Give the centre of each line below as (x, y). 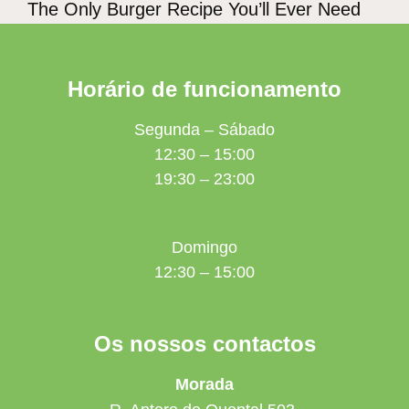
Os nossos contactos (204, 343)
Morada (204, 384)
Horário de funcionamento (204, 89)
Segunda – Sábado (204, 129)
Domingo (204, 247)
